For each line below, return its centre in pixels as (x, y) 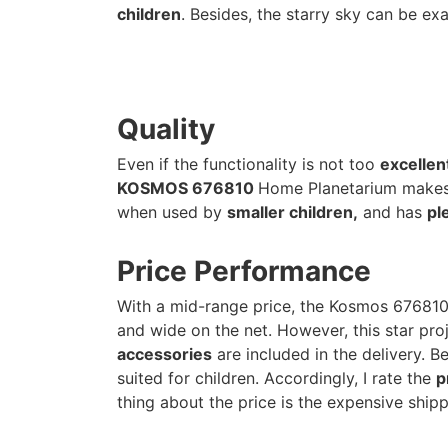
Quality (166, 129)
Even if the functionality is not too (248, 164)
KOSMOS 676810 (187, 188)
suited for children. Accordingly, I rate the (276, 378)
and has (392, 212)
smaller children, (292, 212)
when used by (172, 212)
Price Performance (244, 271)
